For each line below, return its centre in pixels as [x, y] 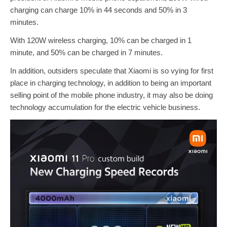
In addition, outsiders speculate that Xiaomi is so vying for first [112, 71]
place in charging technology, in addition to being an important [111, 83]
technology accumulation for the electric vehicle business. [105, 107]
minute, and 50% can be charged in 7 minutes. [86, 53]
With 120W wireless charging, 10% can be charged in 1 [101, 41]
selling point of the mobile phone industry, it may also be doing [111, 95]
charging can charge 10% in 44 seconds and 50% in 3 [99, 10]
